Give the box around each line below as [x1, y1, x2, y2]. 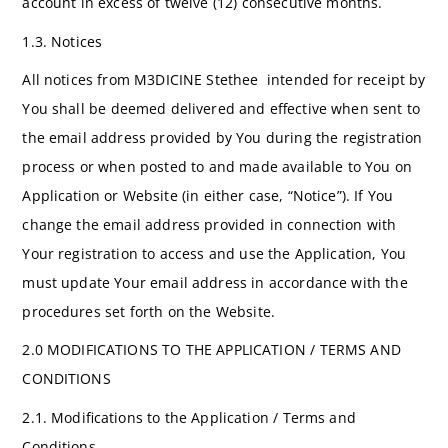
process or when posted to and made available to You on [22, 157, 413, 176]
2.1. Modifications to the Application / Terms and [22, 407, 356, 427]
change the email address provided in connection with [22, 215, 397, 234]
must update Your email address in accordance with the [22, 273, 408, 292]
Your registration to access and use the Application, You [22, 244, 407, 263]
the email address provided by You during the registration [22, 128, 423, 147]
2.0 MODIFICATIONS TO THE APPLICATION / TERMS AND [22, 340, 401, 360]
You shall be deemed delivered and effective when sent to [22, 99, 421, 118]
